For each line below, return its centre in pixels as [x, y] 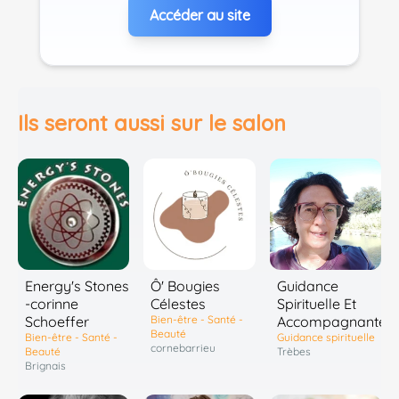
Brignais [45, 366]
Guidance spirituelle [326, 338]
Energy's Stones [77, 286]
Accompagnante [331, 322]
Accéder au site [199, 15]
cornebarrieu [183, 348]
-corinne [52, 304]
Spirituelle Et [316, 304]
